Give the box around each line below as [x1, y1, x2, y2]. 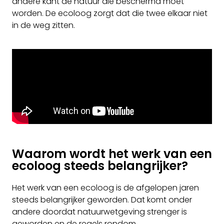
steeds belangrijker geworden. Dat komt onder [12, 193, 192, 205]
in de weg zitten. [12, 19, 75, 31]
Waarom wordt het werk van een [12, 145, 212, 162]
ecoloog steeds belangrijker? [12, 157, 188, 174]
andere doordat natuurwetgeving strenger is [12, 205, 187, 217]
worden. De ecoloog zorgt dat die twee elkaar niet [12, 7, 207, 19]
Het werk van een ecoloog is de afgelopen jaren [12, 181, 199, 193]
